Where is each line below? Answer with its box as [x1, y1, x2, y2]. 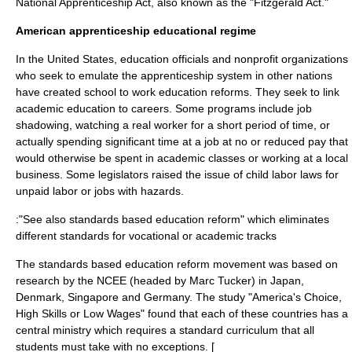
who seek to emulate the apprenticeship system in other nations [16, 69, 332, 82]
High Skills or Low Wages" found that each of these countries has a [16, 307, 348, 320]
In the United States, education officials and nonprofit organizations [16, 53, 348, 65]
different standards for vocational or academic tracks [16, 229, 277, 242]
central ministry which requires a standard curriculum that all [16, 324, 314, 336]
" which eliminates [240, 213, 329, 225]
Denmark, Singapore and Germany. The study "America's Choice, [16, 291, 342, 303]
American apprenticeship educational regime [16, 24, 256, 37]
